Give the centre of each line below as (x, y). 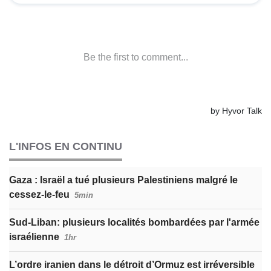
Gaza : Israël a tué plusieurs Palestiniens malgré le (123, 180)
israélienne (34, 237)
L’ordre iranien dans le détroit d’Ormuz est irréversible (132, 264)
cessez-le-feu (39, 194)
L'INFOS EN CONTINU (66, 146)
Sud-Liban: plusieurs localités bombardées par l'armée (134, 222)
